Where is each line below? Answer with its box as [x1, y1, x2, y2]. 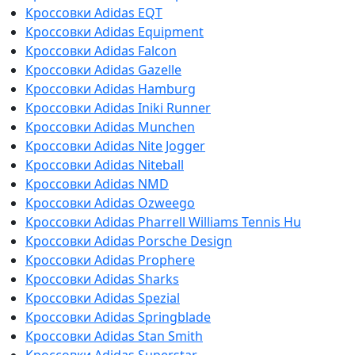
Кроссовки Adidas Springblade [25, 307, 211, 326]
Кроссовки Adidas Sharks [25, 269, 179, 288]
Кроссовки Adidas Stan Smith [25, 326, 203, 345]
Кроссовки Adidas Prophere [25, 250, 195, 269]
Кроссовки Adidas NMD [25, 174, 169, 193]
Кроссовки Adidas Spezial [25, 288, 180, 307]
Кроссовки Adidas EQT [25, 3, 162, 21]
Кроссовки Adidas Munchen [25, 117, 195, 136]
